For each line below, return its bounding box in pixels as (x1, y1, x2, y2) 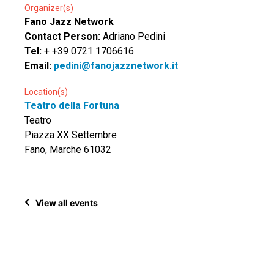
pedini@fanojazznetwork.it (54, 60, 178, 72)
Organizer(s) (24, 3, 73, 13)
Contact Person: (24, 31, 103, 42)
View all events (35, 197, 98, 208)
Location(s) (24, 87, 68, 97)
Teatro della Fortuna (24, 100, 119, 111)
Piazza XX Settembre (24, 129, 117, 141)
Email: (24, 60, 54, 72)
